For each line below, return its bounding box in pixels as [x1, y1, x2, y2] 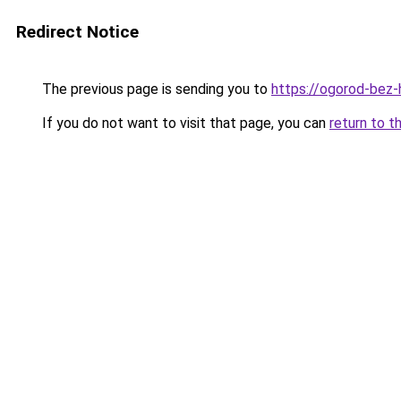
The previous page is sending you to [38, 81, 271, 98]
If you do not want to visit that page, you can [38, 115, 329, 132]
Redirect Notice [16, 21, 139, 42]
